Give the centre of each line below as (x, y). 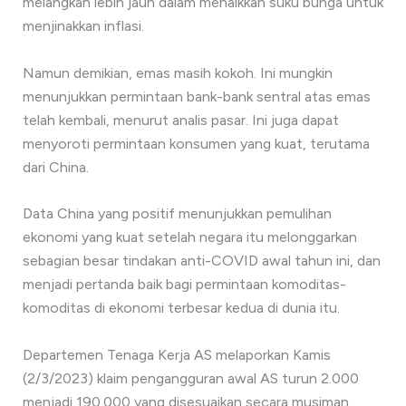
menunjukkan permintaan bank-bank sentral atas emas (196, 96)
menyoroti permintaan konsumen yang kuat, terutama (196, 143)
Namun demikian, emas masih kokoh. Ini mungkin (177, 72)
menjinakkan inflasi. (83, 26)
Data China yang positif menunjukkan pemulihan (177, 214)
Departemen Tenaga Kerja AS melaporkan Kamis (176, 354)
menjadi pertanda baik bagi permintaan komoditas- (184, 285)
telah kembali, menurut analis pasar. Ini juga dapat (180, 120)
